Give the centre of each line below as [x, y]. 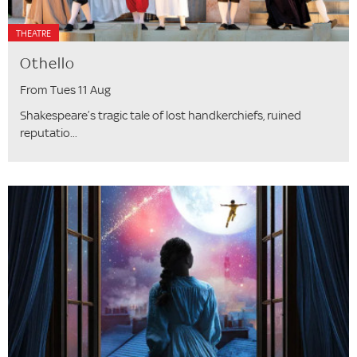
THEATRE [33, 34]
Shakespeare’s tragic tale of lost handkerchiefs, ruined [161, 116]
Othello [47, 64]
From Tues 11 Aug [65, 90]
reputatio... [49, 133]
